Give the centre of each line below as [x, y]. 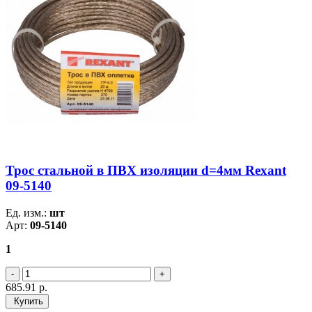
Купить [27, 301]
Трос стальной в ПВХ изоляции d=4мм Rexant [146, 170]
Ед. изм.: [28, 212]
